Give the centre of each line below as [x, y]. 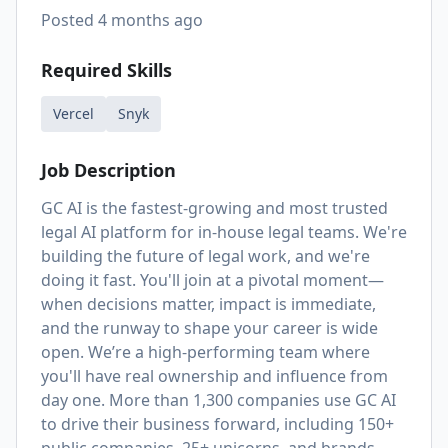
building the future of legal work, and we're [205, 256]
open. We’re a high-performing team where [205, 352]
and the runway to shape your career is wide [209, 328]
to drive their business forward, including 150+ [217, 424]
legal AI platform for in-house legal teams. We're [224, 232]
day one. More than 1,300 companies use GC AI [218, 400]
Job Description [108, 170]
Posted [69, 20]
